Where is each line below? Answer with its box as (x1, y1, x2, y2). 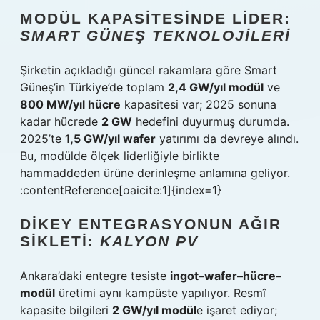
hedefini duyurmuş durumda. (132, 114, 289, 129)
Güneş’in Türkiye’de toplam (20, 80, 168, 94)
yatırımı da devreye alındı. (156, 131, 299, 146)
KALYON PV (100, 233, 199, 249)
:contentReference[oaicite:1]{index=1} (20, 183, 221, 197)
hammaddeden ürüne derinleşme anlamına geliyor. (20, 166, 290, 180)
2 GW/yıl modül (112, 303, 196, 317)
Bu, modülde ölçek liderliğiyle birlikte (20, 149, 219, 163)
